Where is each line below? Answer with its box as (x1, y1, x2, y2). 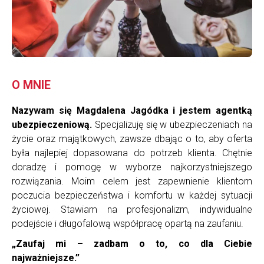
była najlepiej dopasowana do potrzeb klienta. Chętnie (12, 147, 252, 159)
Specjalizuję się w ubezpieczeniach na (92, 118, 252, 130)
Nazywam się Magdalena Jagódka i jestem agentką (12, 104, 252, 116)
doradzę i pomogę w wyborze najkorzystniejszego (12, 161, 252, 173)
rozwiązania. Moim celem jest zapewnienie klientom (12, 175, 252, 187)
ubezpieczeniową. (12, 118, 92, 130)
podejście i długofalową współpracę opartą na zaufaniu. (12, 217, 248, 229)
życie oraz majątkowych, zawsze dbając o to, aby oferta (12, 133, 252, 144)
